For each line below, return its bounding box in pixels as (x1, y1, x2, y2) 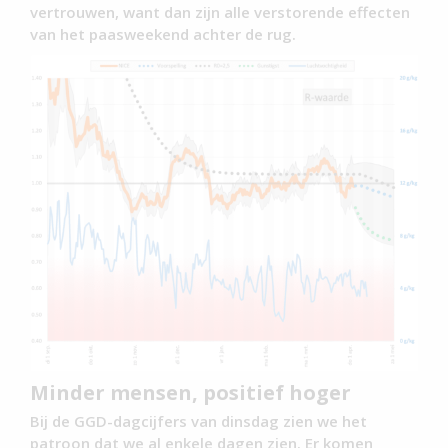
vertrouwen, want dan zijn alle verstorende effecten (30, 2, 410, 23)
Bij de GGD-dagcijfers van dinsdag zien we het (30, 411, 367, 432)
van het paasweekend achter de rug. (30, 24, 296, 45)
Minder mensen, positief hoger (30, 379, 351, 407)
